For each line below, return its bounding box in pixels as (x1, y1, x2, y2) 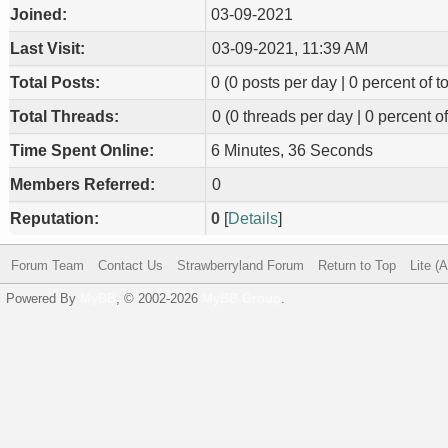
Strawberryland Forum (177, 258, 304, 273)
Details (228, 210, 278, 227)
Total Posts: (10, 74, 100, 91)
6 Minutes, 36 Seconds (211, 142, 373, 159)
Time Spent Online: (10, 142, 154, 159)
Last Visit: (10, 40, 85, 57)
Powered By (6, 291, 80, 306)
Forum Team (11, 258, 84, 273)
